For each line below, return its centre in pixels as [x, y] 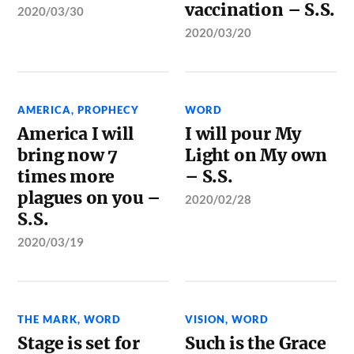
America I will [75, 134]
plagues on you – [89, 198]
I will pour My [243, 134]
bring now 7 [68, 155]
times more [66, 177]
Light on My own [256, 155]
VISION [205, 319]
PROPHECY [109, 110]
